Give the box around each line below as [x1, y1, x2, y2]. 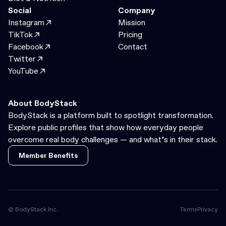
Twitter [8, 53, 36, 65]
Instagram [8, 17, 44, 28]
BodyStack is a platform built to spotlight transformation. [8, 109, 213, 121]
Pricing [118, 29, 142, 40]
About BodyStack [8, 97, 77, 109]
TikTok [8, 29, 33, 40]
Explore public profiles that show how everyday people [8, 122, 203, 133]
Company [118, 5, 155, 16]
